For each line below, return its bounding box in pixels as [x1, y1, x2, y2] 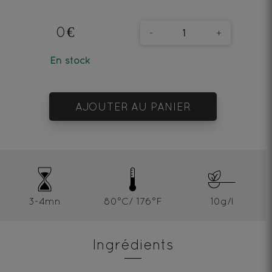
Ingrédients [92, 236, 174, 253]
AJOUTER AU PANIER [75, 100, 191, 113]
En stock [50, 55, 90, 66]
